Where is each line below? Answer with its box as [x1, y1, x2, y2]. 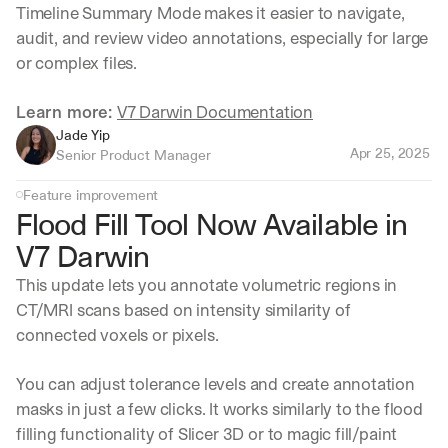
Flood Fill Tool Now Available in [16, 203, 408, 245]
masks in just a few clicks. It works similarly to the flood [16, 396, 423, 421]
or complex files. [16, 50, 138, 75]
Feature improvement [23, 184, 159, 205]
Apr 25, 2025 [349, 142, 430, 163]
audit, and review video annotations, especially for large [16, 25, 429, 50]
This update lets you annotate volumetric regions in [16, 272, 398, 297]
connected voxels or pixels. [16, 322, 219, 347]
